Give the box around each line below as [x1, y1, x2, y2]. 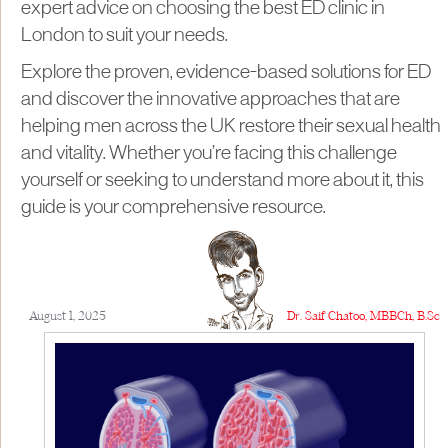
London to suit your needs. [21, 27, 228, 45]
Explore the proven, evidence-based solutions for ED [21, 64, 431, 82]
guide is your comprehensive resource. [21, 199, 326, 217]
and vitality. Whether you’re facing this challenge [21, 145, 397, 163]
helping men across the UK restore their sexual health [21, 118, 441, 136]
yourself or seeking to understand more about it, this [21, 172, 424, 190]
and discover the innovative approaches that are [21, 91, 400, 109]
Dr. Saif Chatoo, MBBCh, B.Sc [286, 312, 440, 323]
